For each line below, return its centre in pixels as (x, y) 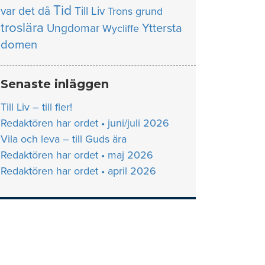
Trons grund (135, 12)
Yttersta (162, 28)
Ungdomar (73, 28)
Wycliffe (121, 29)
